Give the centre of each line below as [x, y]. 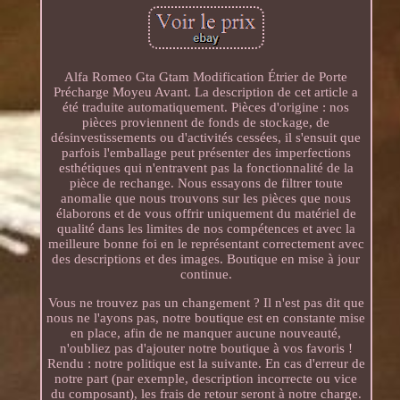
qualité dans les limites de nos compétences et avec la [206, 228]
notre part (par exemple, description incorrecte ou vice [206, 378]
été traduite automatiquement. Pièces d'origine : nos [206, 107]
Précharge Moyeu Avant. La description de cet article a [206, 92]
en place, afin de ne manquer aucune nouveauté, [206, 333]
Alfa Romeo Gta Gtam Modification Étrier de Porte [206, 76]
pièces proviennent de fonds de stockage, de [206, 122]
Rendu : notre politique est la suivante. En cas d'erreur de [206, 363]
